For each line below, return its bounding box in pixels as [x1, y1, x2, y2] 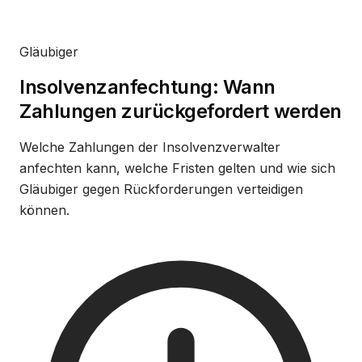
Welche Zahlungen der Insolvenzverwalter [19, 139, 280, 156]
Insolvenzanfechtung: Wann [19, 75, 276, 99]
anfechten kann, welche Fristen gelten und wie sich [19, 160, 335, 177]
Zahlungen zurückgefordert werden [19, 99, 342, 124]
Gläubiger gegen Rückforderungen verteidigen [19, 181, 303, 198]
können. [19, 202, 69, 219]
